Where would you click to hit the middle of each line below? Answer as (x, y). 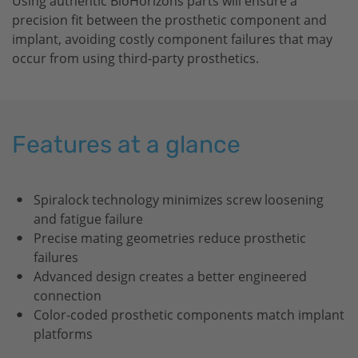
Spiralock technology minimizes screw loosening (179, 200)
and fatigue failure (88, 219)
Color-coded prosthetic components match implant (189, 315)
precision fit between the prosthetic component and (169, 20)
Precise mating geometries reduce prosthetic (170, 239)
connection (68, 296)
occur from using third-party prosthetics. (135, 59)
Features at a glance (126, 145)
